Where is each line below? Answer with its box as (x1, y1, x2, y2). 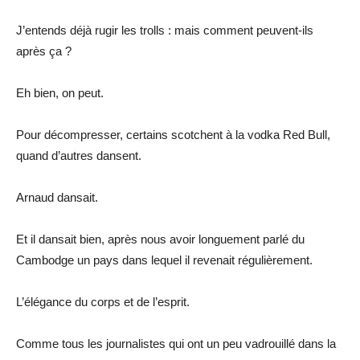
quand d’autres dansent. (16, 148, 141, 162)
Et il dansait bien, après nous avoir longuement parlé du (16, 231, 305, 246)
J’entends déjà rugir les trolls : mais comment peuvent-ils (16, 22, 313, 37)
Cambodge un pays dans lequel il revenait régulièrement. (16, 252, 313, 267)
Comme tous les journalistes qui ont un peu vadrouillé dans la (16, 336, 336, 350)
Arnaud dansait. (16, 190, 98, 204)
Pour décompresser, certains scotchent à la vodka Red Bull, (16, 127, 330, 141)
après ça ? (16, 43, 72, 58)
